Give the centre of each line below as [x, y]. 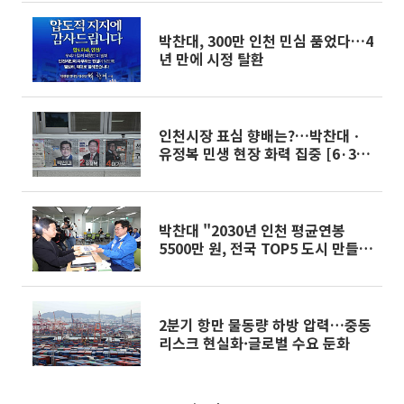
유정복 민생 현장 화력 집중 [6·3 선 [266, 153]
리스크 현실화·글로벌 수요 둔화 [254, 343]
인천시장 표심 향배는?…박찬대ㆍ [261, 135]
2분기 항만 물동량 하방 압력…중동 [265, 325]
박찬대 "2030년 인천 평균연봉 [252, 230]
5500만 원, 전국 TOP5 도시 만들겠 [266, 248]
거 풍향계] [190, 171]
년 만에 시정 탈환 [211, 59]
